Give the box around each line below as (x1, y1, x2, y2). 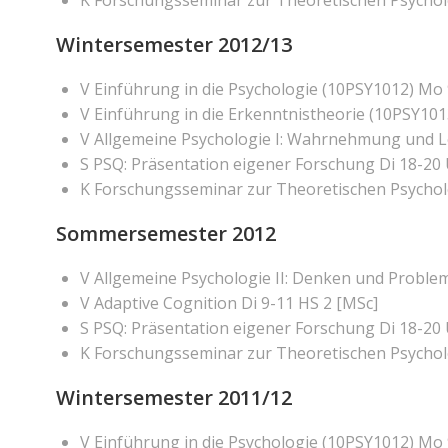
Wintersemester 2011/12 (56, 384, 292, 411)
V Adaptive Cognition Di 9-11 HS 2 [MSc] (80, 292, 378, 314)
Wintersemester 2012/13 (56, 31, 292, 58)
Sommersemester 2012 (56, 220, 276, 247)
